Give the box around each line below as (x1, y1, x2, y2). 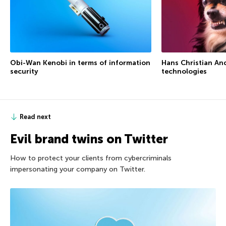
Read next (20, 112, 51, 121)
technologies (161, 67, 207, 76)
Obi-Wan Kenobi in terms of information (10, 58, 150, 67)
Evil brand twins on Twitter (10, 131, 168, 146)
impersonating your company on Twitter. (10, 164, 145, 174)
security (10, 67, 38, 76)
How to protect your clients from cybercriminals (10, 153, 172, 162)
